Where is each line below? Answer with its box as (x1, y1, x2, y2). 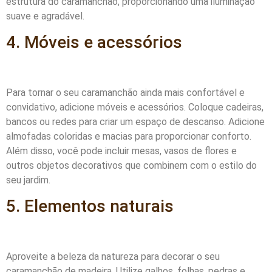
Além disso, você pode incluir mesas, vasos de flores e (6, 144, 237, 157)
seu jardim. (6, 174, 50, 186)
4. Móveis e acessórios (6, 32, 182, 53)
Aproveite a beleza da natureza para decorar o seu (6, 250, 220, 262)
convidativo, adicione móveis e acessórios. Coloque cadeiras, (6, 101, 263, 113)
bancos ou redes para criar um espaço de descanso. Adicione (6, 115, 265, 127)
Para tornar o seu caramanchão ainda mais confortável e (6, 86, 245, 98)
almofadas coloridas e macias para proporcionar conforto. (6, 130, 251, 142)
